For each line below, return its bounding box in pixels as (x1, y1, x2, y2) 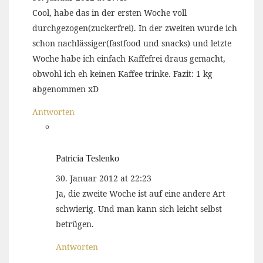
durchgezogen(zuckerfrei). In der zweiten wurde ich (32, 22, 237, 33)
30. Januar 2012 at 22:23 (56, 173, 151, 184)
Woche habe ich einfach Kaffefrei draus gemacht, (32, 53, 225, 64)
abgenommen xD (32, 83, 99, 95)
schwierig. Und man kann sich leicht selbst (56, 203, 222, 214)
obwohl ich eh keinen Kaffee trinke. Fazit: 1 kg (32, 68, 213, 79)
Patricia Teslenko (56, 153, 119, 163)
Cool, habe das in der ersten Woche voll (32, 7, 187, 18)
